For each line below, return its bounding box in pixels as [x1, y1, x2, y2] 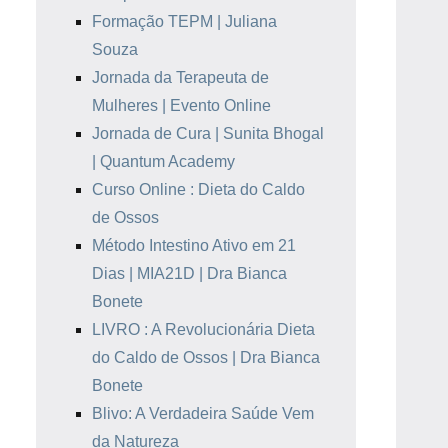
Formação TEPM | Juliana [92, 13, 277, 30]
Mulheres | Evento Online [92, 97, 271, 114]
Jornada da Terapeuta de [92, 69, 269, 86]
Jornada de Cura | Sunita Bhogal [92, 125, 324, 142]
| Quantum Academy [92, 153, 235, 170]
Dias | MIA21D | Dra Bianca [92, 265, 287, 282]
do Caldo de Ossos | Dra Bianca [92, 349, 320, 366]
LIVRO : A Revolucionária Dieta [92, 321, 315, 338]
